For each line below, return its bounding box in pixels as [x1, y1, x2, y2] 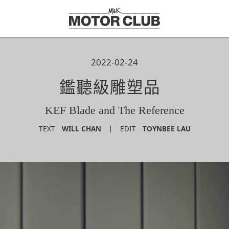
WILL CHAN [61, 124, 101, 133]
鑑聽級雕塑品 [59, 79, 170, 97]
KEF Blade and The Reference [44, 104, 185, 117]
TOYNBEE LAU [142, 124, 191, 133]
